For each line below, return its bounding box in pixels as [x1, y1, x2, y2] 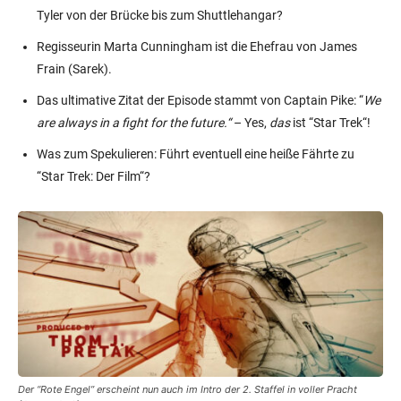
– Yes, [231, 115, 269, 130]
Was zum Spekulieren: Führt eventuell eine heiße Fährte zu [37, 146, 354, 161]
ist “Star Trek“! [290, 115, 371, 130]
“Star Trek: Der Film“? [37, 168, 150, 183]
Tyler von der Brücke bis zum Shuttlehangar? [37, 7, 283, 22]
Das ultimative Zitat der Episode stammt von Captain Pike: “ [37, 92, 363, 107]
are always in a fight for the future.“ [37, 115, 231, 130]
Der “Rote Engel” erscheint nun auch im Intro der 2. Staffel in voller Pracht [18, 382, 357, 396]
